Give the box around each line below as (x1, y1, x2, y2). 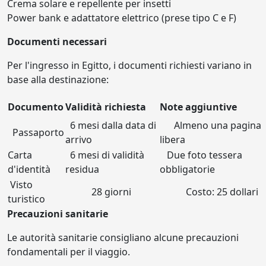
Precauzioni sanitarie (7, 207, 108, 221)
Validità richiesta (65, 100, 146, 114)
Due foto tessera (160, 148, 242, 162)
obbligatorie (160, 163, 215, 176)
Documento (8, 100, 64, 114)
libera (160, 133, 185, 147)
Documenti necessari (7, 35, 107, 49)
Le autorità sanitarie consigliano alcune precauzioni (7, 231, 239, 245)
